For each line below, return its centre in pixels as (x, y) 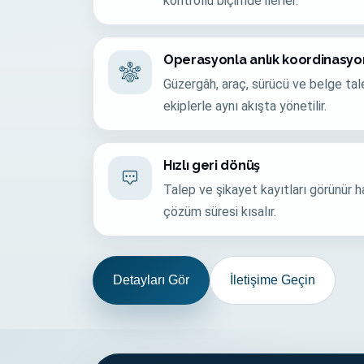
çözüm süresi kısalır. (220, 212)
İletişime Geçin (273, 280)
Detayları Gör (151, 280)
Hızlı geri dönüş (212, 165)
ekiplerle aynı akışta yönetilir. (245, 106)
